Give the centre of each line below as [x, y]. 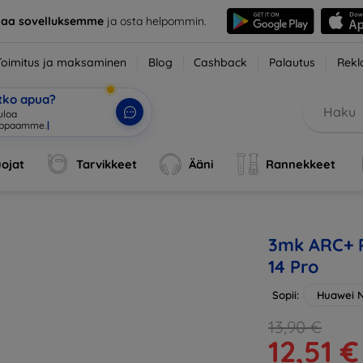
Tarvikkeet [107, 164]
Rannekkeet [300, 164]
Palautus [293, 62]
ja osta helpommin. [155, 21]
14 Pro [293, 266]
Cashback [221, 62]
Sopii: [286, 295]
